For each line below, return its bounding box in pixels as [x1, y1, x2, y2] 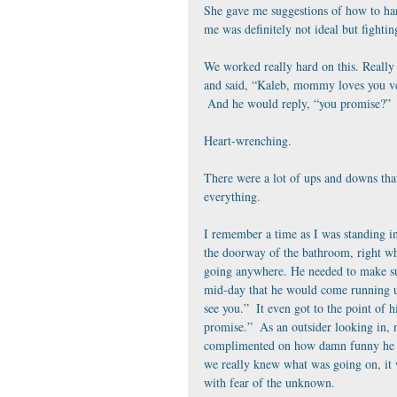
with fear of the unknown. [204, 374, 339, 391]
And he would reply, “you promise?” [204, 95, 391, 112]
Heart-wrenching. [204, 132, 292, 149]
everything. [204, 188, 264, 205]
